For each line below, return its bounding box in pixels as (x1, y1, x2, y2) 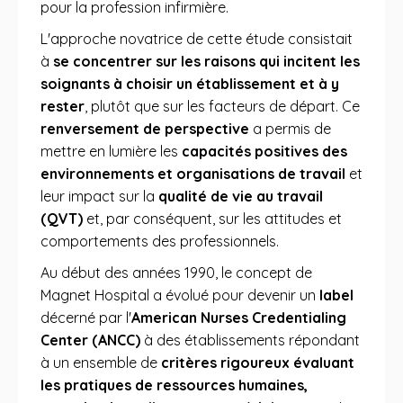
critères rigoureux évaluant (161, 354, 354, 372)
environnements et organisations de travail (40, 165, 345, 183)
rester (40, 97, 85, 115)
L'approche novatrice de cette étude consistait (40, 30, 353, 48)
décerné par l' (40, 309, 131, 327)
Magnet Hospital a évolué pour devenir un (40, 286, 319, 304)
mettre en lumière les (40, 142, 182, 160)
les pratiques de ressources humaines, (40, 376, 308, 394)
